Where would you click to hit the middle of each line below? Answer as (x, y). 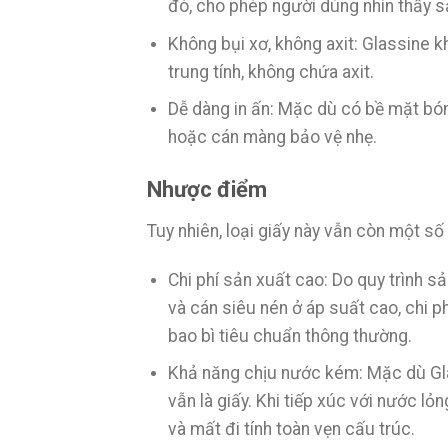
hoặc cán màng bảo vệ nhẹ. (274, 137)
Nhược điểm (209, 190)
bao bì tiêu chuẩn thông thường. (289, 335)
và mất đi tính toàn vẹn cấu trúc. (291, 429)
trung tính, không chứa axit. (270, 71)
